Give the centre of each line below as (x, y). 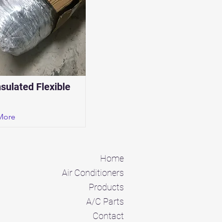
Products (106, 187)
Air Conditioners (93, 173)
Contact (108, 216)
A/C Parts (105, 201)
